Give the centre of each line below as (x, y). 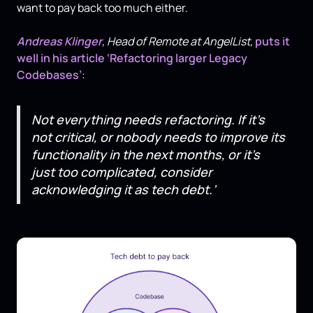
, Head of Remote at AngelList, (179, 42)
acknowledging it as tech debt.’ (123, 190)
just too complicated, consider (122, 172)
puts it (272, 42)
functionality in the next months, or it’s (146, 155)
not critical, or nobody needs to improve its (158, 137)
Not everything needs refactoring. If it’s (148, 120)
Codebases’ (49, 75)
